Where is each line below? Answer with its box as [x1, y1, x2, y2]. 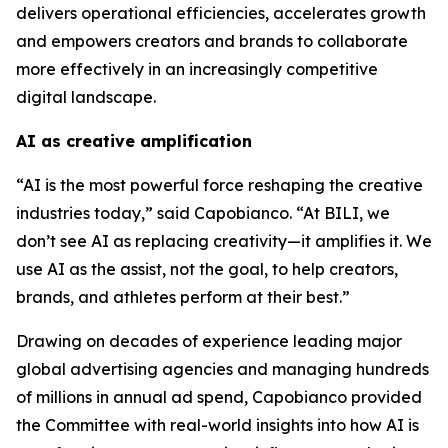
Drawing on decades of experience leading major [16, 331, 402, 351]
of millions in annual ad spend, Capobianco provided [16, 387, 422, 407]
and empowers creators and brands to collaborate [16, 31, 408, 51]
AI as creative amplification [16, 131, 252, 151]
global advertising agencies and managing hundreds [16, 359, 429, 379]
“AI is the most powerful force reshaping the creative [16, 175, 423, 195]
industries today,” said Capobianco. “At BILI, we [16, 203, 390, 223]
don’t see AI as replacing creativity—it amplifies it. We [16, 231, 432, 251]
